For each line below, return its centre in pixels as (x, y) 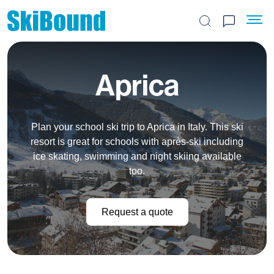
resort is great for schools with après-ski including (137, 142)
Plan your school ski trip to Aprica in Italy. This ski (137, 127)
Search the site (237, 28)
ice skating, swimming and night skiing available (137, 156)
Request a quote (137, 212)
